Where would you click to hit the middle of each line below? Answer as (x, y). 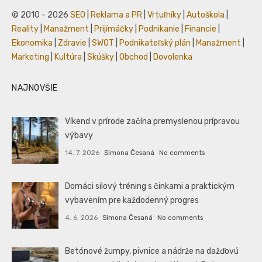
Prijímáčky (114, 29)
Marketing (30, 57)
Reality (25, 29)
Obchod (134, 57)
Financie (201, 29)
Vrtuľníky (164, 15)
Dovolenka (173, 57)
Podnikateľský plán (155, 43)
